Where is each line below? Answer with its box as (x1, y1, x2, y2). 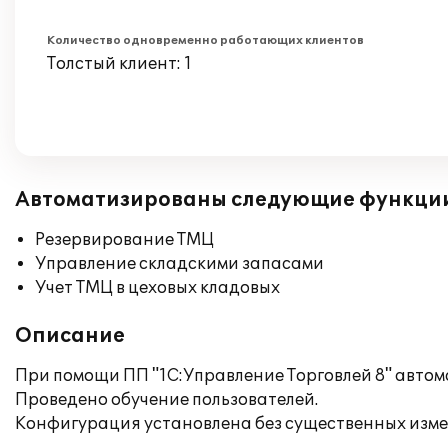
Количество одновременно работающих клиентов (47, 34, 364, 47)
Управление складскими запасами (35, 254, 324, 274)
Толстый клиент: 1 (47, 54, 192, 74)
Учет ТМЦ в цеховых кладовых (35, 278, 280, 298)
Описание (15, 324, 125, 348)
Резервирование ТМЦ (35, 230, 214, 250)
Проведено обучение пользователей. (15, 390, 318, 410)
